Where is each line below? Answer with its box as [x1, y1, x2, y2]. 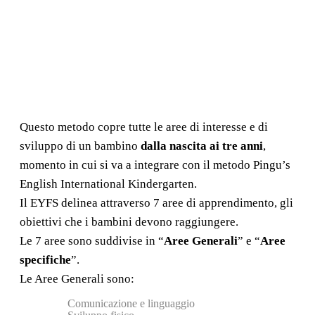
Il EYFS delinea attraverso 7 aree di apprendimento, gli [20, 195, 293, 210]
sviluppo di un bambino [20, 139, 141, 153]
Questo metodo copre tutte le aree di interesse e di [20, 120, 268, 134]
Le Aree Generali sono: [20, 271, 134, 285]
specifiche [20, 252, 71, 266]
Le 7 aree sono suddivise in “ [20, 233, 164, 247]
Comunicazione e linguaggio [67, 297, 195, 309]
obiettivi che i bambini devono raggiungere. [20, 214, 238, 229]
